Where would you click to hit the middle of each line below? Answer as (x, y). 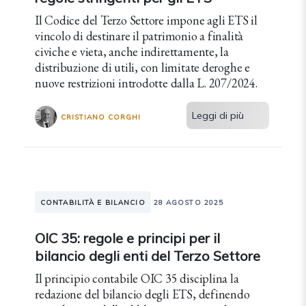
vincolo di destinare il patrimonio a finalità (139, 36)
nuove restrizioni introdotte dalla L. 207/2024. (146, 83)
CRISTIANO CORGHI (101, 117)
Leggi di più (218, 115)
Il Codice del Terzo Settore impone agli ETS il (146, 20)
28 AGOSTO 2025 (189, 203)
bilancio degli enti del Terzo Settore (148, 256)
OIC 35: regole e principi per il (127, 238)
